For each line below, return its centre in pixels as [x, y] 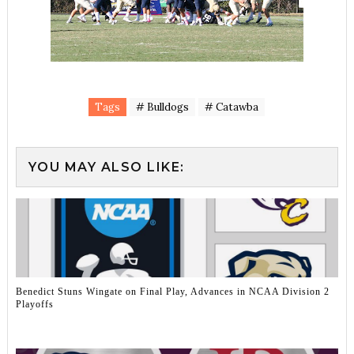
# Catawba [232, 107]
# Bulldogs [163, 107]
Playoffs [34, 304]
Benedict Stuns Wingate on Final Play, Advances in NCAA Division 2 [172, 291]
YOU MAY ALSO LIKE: [106, 168]
